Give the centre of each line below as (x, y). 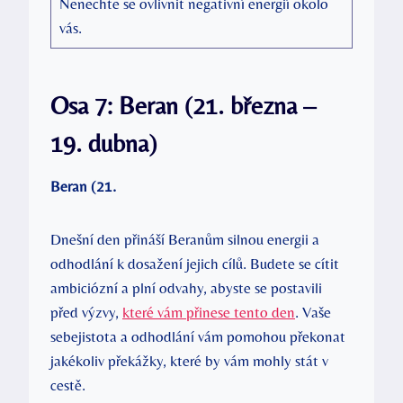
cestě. (68, 385)
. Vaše (313, 313)
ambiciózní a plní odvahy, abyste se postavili (186, 288)
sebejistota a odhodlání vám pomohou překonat (198, 337)
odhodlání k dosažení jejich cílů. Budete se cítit (195, 264)
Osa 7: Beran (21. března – (183, 106)
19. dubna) (103, 143)
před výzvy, (86, 313)
